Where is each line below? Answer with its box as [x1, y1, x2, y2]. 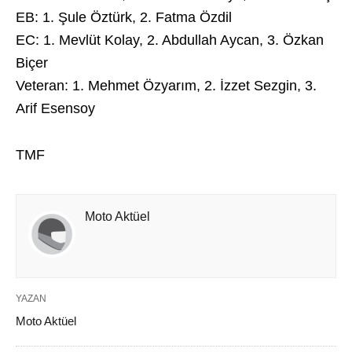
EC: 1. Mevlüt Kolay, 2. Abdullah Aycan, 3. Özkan [16, 32, 324, 48]
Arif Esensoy [16, 101, 95, 116]
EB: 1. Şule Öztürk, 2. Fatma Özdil [16, 9, 232, 25]
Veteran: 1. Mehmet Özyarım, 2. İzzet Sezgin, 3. [16, 78, 317, 93]
